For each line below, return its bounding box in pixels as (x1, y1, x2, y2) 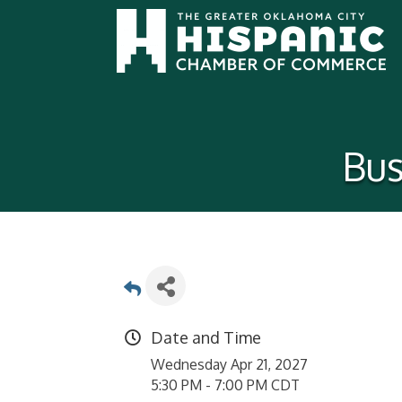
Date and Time (151, 328, 261, 347)
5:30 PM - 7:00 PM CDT (151, 376, 300, 394)
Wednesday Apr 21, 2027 (151, 355, 308, 373)
